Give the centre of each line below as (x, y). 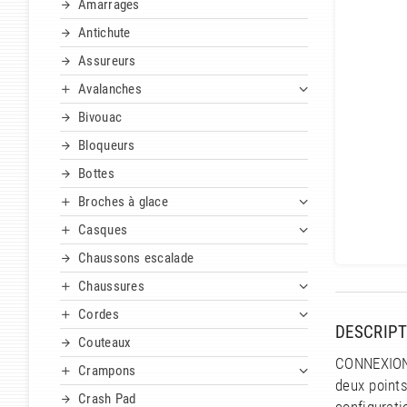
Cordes (99, 315)
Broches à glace (123, 202)
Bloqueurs (107, 146)
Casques (103, 230)
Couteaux (105, 343)
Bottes (96, 174)
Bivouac (100, 118)
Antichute (104, 33)
